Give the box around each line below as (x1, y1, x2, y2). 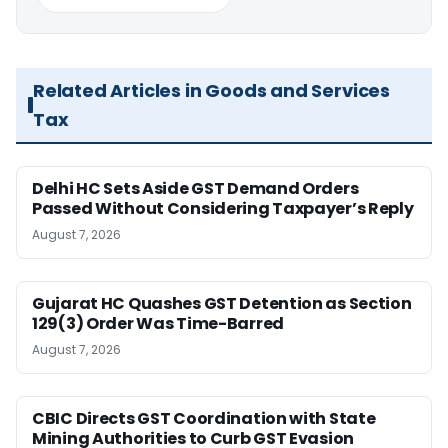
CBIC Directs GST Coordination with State (32, 406, 376, 430)
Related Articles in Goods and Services (32, 77, 391, 103)
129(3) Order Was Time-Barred (32, 311, 284, 335)
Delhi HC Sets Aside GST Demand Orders (32, 176, 359, 200)
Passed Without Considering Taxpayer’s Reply (32, 196, 414, 220)
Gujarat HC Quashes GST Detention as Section (32, 291, 412, 315)
